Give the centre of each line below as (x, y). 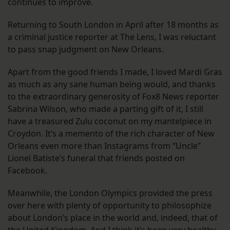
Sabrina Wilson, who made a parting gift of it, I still (106, 109)
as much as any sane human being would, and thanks (112, 84)
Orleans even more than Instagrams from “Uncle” (104, 146)
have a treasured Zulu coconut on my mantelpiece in (110, 121)
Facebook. (27, 170)
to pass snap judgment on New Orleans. (86, 49)
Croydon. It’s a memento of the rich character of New (111, 133)
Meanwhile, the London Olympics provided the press (110, 193)
